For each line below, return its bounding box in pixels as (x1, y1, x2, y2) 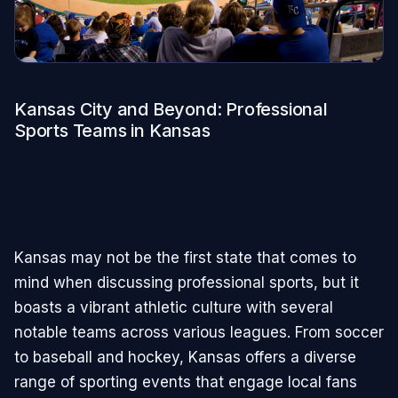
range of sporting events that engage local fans (14, 373, 357, 392)
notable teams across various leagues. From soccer (14, 323, 384, 342)
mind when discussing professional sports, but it (14, 274, 359, 292)
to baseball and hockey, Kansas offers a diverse (14, 348, 356, 367)
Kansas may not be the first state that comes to (14, 249, 356, 267)
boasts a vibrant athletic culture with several (14, 298, 333, 317)
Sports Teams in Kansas (14, 120, 211, 141)
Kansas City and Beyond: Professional (14, 99, 328, 120)
